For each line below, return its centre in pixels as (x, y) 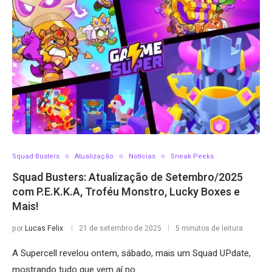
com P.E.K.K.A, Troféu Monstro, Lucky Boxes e (126, 192)
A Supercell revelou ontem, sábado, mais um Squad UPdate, (131, 253)
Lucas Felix (44, 228)
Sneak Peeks (192, 156)
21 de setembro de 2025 (120, 228)
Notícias (142, 156)
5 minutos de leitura (209, 228)
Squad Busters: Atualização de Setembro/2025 (127, 178)
